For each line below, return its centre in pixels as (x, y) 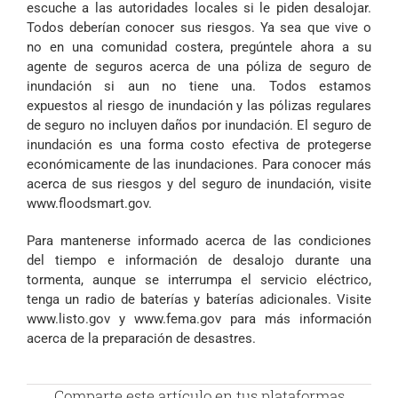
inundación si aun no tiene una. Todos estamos (199, 86)
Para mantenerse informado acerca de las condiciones (199, 240)
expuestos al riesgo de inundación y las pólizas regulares (199, 105)
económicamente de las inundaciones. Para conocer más (199, 164)
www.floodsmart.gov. (89, 203)
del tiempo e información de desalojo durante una (199, 260)
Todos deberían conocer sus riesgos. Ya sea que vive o (199, 27)
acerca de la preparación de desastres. (141, 338)
